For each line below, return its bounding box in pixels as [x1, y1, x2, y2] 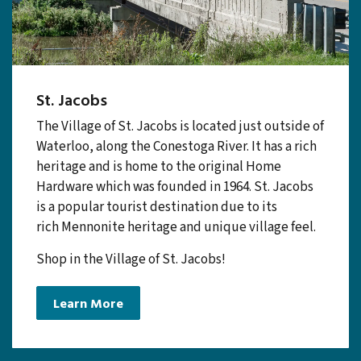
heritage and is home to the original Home [36, 213, 281, 233]
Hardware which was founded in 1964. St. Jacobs [36, 233, 313, 253]
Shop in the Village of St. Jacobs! [36, 305, 226, 326]
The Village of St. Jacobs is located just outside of [36, 172, 324, 193]
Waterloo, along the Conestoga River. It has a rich [36, 193, 317, 213]
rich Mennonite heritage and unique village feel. [36, 273, 316, 293]
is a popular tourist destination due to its [36, 253, 277, 273]
